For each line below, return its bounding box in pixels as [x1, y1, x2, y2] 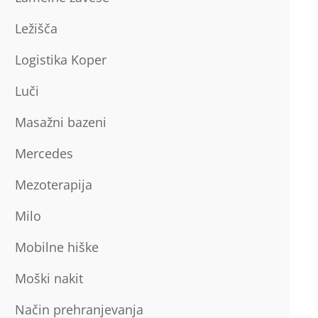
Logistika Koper [14, 51, 106, 68]
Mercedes [14, 145, 73, 162]
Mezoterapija [14, 176, 92, 193]
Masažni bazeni [14, 114, 106, 131]
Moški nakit [14, 270, 83, 287]
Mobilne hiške [14, 238, 99, 256]
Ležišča [14, 20, 57, 37]
